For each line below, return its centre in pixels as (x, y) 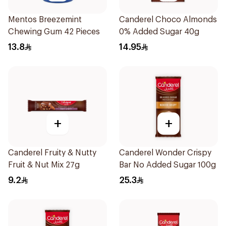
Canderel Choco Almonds (168, 20)
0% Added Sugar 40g (159, 32)
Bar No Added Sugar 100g (167, 165)
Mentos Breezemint (45, 20)
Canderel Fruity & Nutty (52, 153)
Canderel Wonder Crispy (165, 153)
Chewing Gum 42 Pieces (54, 32)
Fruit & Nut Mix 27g (44, 165)
